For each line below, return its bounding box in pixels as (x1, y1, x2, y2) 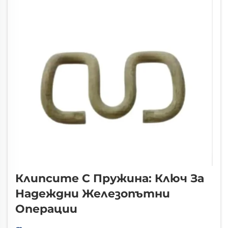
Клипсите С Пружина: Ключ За (15, 171, 204, 185)
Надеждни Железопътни (15, 186, 170, 201)
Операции (15, 202, 77, 216)
